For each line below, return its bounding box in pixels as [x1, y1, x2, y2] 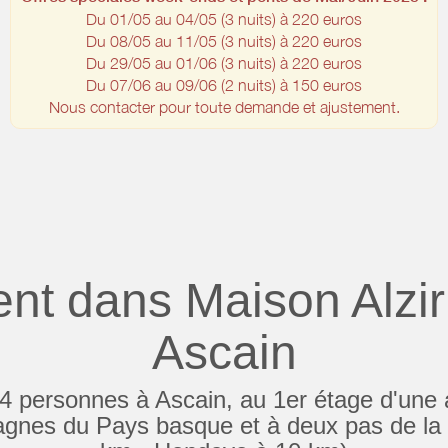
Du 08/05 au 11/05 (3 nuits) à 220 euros [86, 32, 362, 50]
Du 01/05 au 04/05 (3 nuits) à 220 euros [86, 10, 362, 28]
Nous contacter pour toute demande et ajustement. [48, 98, 400, 116]
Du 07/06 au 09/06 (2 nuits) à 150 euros [86, 76, 362, 94]
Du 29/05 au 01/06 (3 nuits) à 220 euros [86, 54, 362, 72]
